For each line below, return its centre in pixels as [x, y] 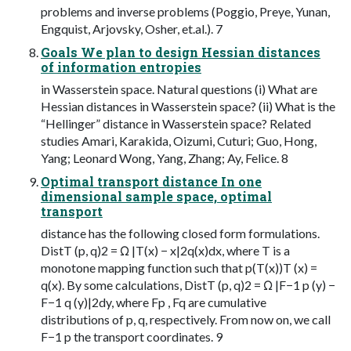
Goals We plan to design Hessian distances [181, 52]
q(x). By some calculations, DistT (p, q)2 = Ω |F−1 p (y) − [188, 284]
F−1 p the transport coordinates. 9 [132, 336]
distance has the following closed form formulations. [180, 233]
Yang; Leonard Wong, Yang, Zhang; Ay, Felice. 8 [165, 157]
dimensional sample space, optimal [156, 196]
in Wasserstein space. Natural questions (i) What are [179, 89]
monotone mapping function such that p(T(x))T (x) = [179, 267]
